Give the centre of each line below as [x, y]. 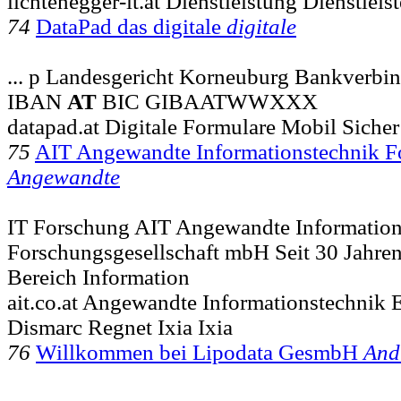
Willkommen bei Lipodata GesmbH [200, 352]
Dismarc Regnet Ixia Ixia [120, 327]
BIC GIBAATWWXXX [207, 101]
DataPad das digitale [131, 26]
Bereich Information [98, 277]
